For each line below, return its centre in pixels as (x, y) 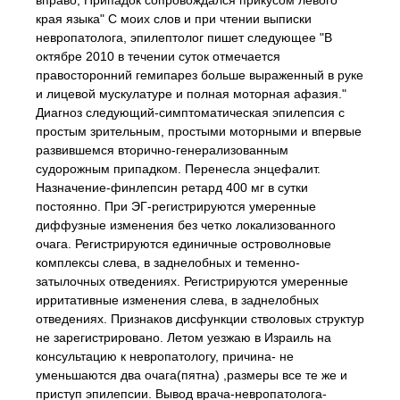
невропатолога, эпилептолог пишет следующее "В (184, 37)
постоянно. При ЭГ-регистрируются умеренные (176, 206)
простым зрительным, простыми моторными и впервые (199, 131)
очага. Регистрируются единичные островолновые (183, 244)
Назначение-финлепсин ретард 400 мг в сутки (172, 187)
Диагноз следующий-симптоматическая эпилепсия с (190, 112)
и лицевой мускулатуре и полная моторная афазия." (191, 94)
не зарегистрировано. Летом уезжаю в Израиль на (183, 337)
